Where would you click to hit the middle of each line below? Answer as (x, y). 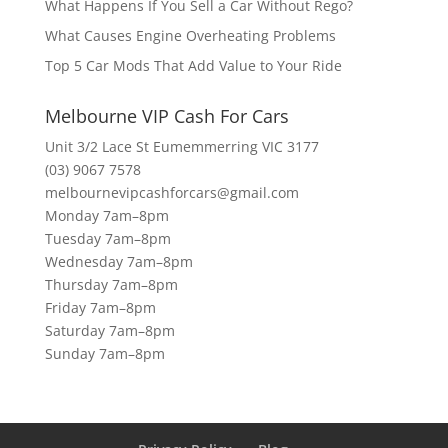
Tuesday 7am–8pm (107, 238)
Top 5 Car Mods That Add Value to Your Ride (193, 65)
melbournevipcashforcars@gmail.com (171, 192)
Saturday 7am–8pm (109, 330)
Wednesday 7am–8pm (118, 261)
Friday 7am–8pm (100, 307)
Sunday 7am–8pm (104, 353)
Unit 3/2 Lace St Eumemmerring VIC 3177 (181, 146)
